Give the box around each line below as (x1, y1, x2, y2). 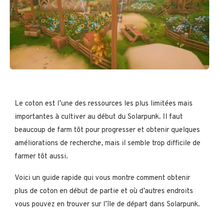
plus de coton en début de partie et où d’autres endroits (15, 186, 193, 196)
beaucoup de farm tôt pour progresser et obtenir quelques (15, 125, 200, 135)
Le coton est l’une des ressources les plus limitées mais (15, 99, 193, 109)
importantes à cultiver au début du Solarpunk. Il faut (15, 112, 183, 122)
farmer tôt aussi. (15, 152, 68, 161)
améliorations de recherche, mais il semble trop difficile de (15, 138, 200, 148)
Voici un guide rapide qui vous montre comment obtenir (15, 173, 190, 183)
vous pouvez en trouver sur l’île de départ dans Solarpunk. (15, 199, 200, 209)
